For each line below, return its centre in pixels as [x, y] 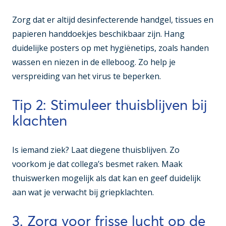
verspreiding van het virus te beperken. [87, 76]
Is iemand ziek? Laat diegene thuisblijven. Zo [96, 150]
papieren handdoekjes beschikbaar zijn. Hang [98, 34]
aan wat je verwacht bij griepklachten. [83, 192]
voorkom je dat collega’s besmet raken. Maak [97, 164]
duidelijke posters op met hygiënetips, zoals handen [110, 48]
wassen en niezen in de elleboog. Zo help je [94, 62]
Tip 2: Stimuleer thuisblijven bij [109, 105]
